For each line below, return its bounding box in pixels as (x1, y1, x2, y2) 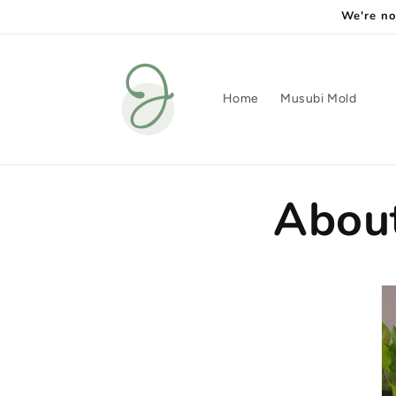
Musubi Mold (279, 91, 357, 107)
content (26, 19, 79, 36)
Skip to (26, 4, 73, 20)
